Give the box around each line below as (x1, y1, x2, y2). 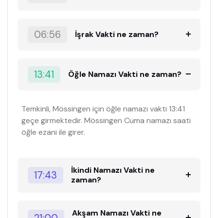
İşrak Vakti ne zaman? (75, 29, 159, 39)
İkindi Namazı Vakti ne (71, 164, 155, 175)
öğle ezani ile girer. (21, 127, 85, 137)
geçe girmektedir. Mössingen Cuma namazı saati (21, 115, 191, 126)
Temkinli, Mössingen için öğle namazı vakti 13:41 (21, 103, 185, 114)
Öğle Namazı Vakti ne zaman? (68, 69, 182, 80)
